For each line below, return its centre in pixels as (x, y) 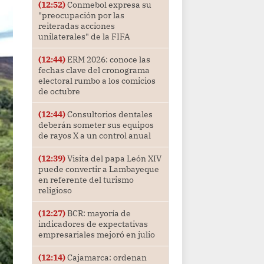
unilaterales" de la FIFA (84, 37)
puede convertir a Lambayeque (98, 169)
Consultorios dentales (109, 115)
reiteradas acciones (76, 26)
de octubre (59, 92)
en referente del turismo (86, 180)
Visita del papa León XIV (113, 159)
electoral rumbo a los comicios (97, 81)
